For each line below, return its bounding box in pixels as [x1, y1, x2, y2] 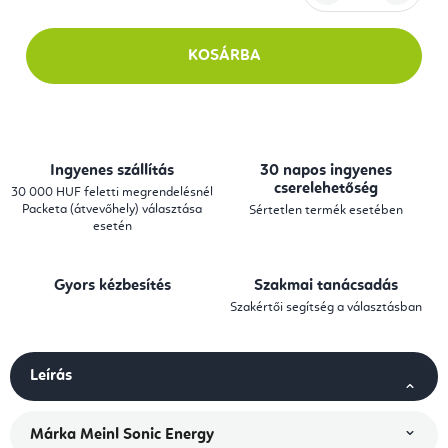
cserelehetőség [274, 181, 378, 198]
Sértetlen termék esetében [249, 204, 403, 218]
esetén [92, 220, 132, 234]
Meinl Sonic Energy [76, 427, 214, 444]
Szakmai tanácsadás [254, 278, 398, 295]
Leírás [30, 368, 72, 385]
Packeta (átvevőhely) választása [22, 203, 202, 217]
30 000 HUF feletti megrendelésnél [11, 186, 213, 200]
